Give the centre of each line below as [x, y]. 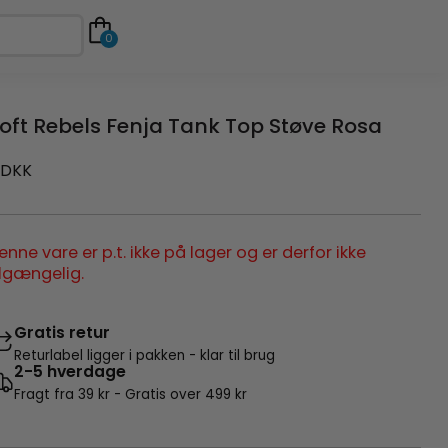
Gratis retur [62, 332]
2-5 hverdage [70, 371]
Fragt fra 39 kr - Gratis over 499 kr [131, 394]
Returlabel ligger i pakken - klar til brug [145, 355]
